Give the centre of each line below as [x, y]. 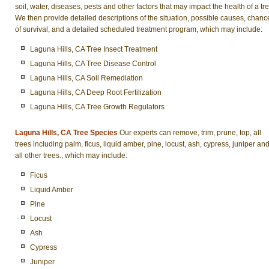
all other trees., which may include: [71, 155]
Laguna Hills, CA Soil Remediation [86, 78]
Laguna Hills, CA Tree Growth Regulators [97, 107]
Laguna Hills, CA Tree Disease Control [93, 64]
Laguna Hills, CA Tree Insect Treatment [94, 49]
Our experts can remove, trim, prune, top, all [189, 132]
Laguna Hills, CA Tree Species [66, 132]
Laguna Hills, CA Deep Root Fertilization [96, 92]
